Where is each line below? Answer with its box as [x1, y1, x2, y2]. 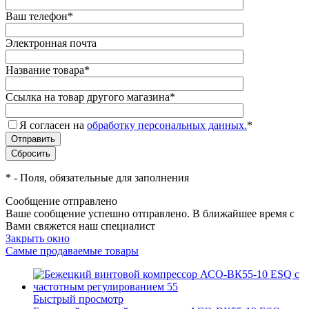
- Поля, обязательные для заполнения [11, 171, 189, 183]
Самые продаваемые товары [6, 244, 139, 257]
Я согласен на [19, 119, 87, 131]
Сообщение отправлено [6, 195, 117, 207]
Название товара [6, 63, 84, 76]
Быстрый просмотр [33, 292, 123, 305]
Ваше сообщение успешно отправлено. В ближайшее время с [6, 207, 295, 219]
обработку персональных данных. [87, 119, 247, 131]
